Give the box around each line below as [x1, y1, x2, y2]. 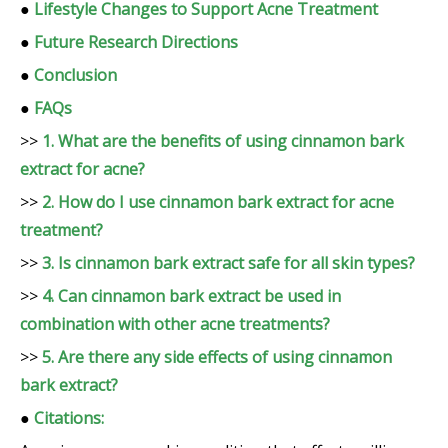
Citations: [34, 407, 104, 430]
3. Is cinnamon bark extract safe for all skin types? [42, 252, 415, 275]
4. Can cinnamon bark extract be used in [42, 285, 341, 308]
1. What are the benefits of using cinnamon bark [42, 130, 404, 153]
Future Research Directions [34, 31, 238, 54]
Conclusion [34, 64, 117, 87]
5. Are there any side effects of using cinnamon [42, 346, 392, 369]
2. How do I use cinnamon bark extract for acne [42, 191, 394, 214]
